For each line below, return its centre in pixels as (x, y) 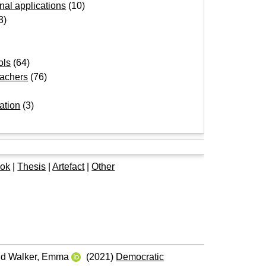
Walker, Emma (39, 256)
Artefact (69, 166)
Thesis (32, 166)
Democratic (140, 256)
